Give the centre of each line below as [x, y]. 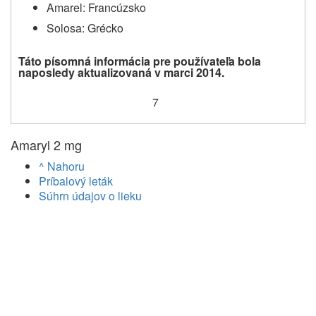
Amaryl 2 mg [46, 144]
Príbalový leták [76, 181]
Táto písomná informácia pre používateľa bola [140, 61]
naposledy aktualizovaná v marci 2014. [121, 72]
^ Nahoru [62, 166]
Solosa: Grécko [85, 28]
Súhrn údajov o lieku [90, 195]
